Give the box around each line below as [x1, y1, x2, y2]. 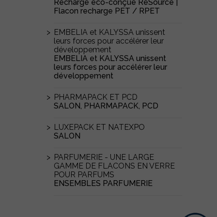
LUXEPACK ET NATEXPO [54, 123, 145, 132]
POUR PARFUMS [54, 170, 114, 179]
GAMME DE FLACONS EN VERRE [54, 161, 175, 170]
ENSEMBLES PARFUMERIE [54, 179, 153, 188]
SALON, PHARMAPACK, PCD [54, 101, 158, 110]
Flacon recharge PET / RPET [54, 6, 160, 15]
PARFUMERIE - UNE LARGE [54, 153, 154, 162]
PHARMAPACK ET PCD [54, 93, 138, 102]
